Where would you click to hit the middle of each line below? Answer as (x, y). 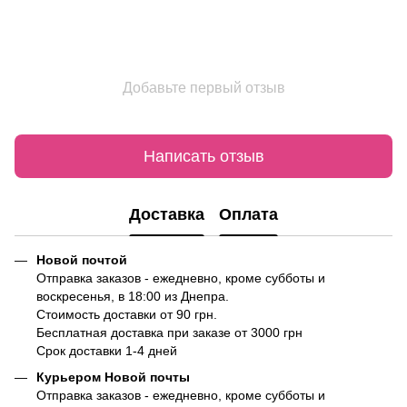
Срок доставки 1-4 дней (107, 351)
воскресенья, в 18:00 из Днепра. (133, 297)
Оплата (248, 214)
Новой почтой (82, 260)
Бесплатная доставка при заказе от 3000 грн (169, 333)
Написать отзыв (203, 156)
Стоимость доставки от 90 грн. (127, 315)
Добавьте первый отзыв (203, 88)
